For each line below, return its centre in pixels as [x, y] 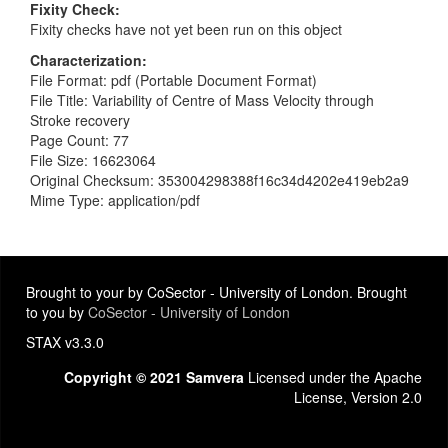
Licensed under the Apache [333, 377]
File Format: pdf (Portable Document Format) [173, 79]
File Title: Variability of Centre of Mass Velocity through [202, 99]
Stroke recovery [80, 119]
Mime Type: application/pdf [115, 199]
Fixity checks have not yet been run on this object [186, 28]
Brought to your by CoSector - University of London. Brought [216, 292]
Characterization [86, 59]
